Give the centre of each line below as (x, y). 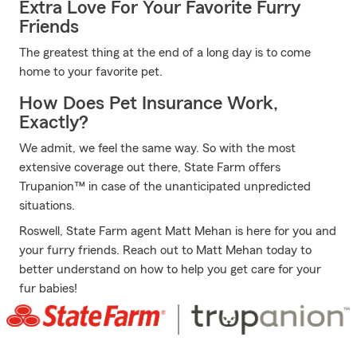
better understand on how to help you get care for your (170, 269)
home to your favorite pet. (91, 72)
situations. (47, 206)
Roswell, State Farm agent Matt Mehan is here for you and (178, 231)
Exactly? (54, 123)
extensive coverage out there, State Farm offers (150, 167)
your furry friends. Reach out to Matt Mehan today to (165, 250)
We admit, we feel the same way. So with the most (157, 148)
